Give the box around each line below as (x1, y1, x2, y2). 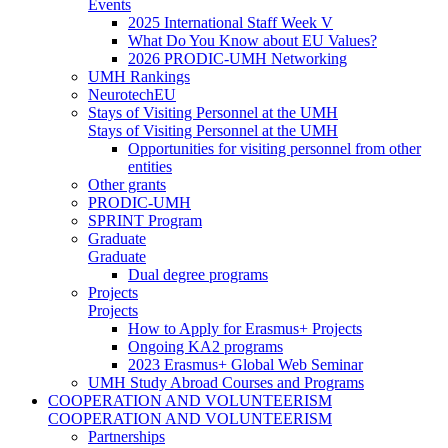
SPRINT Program (88, 211, 202, 229)
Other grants (88, 175, 166, 193)
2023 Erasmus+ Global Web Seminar (128, 355, 363, 373)
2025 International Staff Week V (128, 13, 333, 31)
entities (128, 157, 172, 175)
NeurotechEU (88, 85, 176, 103)
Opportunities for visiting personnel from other (128, 139, 421, 157)
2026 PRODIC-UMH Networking (128, 49, 347, 67)
